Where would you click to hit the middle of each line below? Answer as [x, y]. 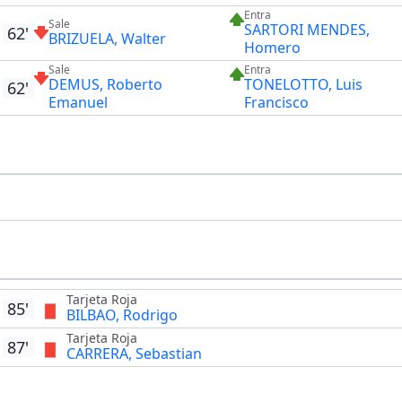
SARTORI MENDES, [306, 30]
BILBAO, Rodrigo [122, 315]
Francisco [276, 103]
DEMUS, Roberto [105, 85]
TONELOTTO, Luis [303, 85]
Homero [272, 48]
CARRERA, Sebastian [134, 354]
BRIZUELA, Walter [107, 39]
